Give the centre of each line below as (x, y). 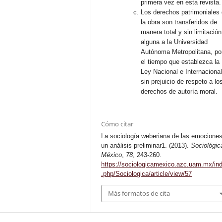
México (112, 155)
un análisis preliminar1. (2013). (146, 145)
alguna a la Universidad (174, 42)
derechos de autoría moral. (179, 91)
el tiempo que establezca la (180, 61)
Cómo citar (117, 124)
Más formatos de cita (139, 194)
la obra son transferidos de (179, 22)
